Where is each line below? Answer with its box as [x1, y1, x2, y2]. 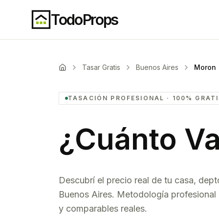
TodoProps [51, 11, 118, 28]
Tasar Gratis [82, 63, 120, 71]
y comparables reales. [59, 203, 147, 214]
